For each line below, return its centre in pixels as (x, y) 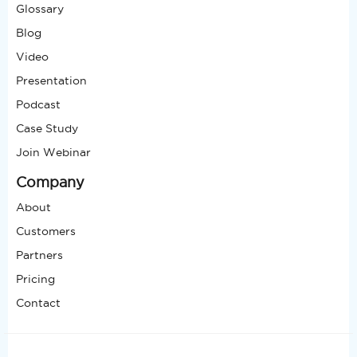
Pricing (35, 279)
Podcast (38, 105)
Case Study (47, 129)
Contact (38, 303)
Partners (39, 255)
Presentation (51, 81)
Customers (46, 231)
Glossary (40, 9)
